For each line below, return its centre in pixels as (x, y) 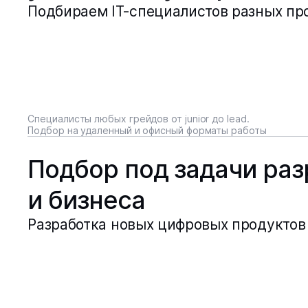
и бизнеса (86, 200)
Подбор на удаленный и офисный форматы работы (147, 130)
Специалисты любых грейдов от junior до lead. (139, 119)
